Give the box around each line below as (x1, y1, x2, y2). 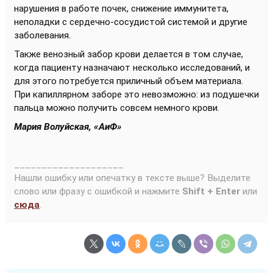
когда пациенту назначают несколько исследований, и (14, 62, 250, 73)
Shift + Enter (182, 186, 240, 197)
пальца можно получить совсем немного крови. (14, 102, 219, 113)
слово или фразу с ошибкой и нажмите (14, 186, 182, 197)
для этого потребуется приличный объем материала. (14, 76, 243, 87)
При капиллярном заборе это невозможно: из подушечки (14, 89, 259, 100)
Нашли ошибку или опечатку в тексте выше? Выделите (14, 172, 250, 183)
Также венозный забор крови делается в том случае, (14, 49, 243, 60)
